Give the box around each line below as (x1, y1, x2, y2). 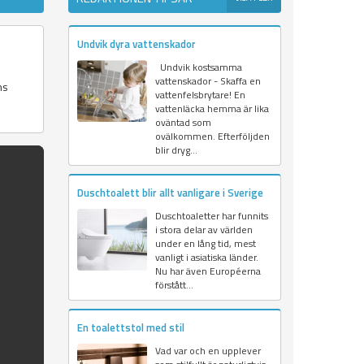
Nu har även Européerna (154, 263, 261, 279)
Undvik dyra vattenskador (76, 36, 196, 53)
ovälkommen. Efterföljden (154, 128, 270, 145)
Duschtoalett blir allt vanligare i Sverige (76, 184, 263, 201)
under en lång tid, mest (154, 236, 256, 252)
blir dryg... (154, 142, 197, 158)
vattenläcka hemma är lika (154, 101, 269, 117)
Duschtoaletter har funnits (154, 208, 268, 224)
